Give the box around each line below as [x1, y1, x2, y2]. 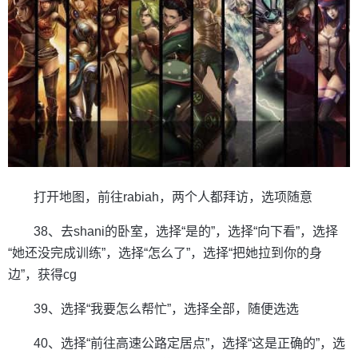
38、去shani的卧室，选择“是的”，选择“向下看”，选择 [34, 224, 338, 238]
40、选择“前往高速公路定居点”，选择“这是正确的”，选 [34, 336, 345, 350]
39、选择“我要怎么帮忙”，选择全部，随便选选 [34, 301, 299, 316]
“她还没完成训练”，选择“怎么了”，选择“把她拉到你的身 [8, 245, 322, 260]
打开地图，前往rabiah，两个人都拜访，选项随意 [34, 189, 312, 204]
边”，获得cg [8, 267, 77, 281]
